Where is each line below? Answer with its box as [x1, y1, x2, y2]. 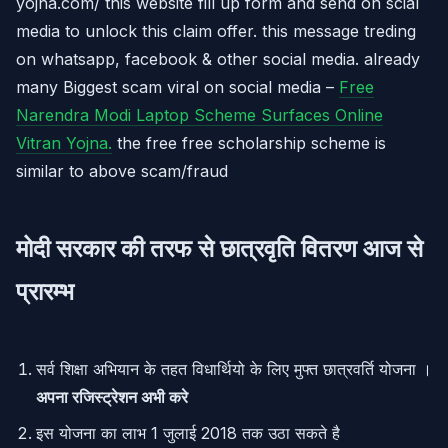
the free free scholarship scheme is [112, 133, 386, 153]
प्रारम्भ [16, 277, 74, 306]
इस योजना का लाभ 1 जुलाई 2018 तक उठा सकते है [36, 423, 340, 443]
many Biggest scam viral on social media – [16, 77, 339, 97]
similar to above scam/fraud [16, 161, 228, 181]
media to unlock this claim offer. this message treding [16, 21, 416, 41]
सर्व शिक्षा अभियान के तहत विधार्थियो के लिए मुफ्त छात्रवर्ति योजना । [36, 359, 432, 379]
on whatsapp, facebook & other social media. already [16, 49, 420, 69]
